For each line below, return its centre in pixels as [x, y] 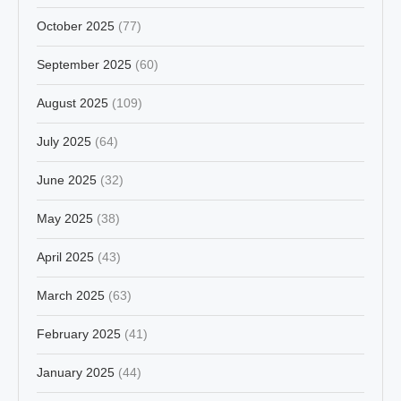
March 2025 [71, 295]
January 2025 [76, 372]
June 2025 [67, 179]
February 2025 [79, 333]
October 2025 [76, 26]
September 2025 [84, 64]
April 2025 [65, 256]
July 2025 [64, 141]
